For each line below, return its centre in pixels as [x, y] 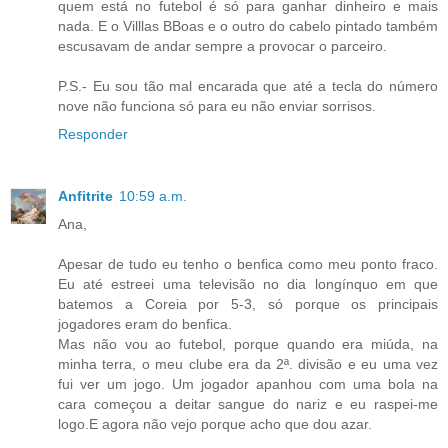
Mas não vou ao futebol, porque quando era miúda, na [248, 343]
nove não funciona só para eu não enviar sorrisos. [217, 105]
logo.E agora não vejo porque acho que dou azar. [215, 423]
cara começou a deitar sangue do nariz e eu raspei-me [248, 403]
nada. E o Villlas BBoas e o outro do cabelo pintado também [248, 25]
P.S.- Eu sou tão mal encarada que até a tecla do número [248, 85]
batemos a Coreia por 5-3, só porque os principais [248, 303]
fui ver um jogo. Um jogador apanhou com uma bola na [248, 383]
